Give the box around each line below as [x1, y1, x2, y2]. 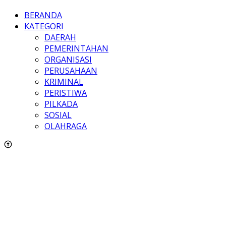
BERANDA [24, 9, 62, 21]
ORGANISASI [44, 53, 92, 65]
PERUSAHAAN [44, 65, 97, 76]
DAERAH [44, 31, 76, 43]
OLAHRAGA [44, 120, 87, 132]
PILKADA [44, 98, 78, 109]
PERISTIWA [44, 87, 87, 98]
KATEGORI [24, 20, 64, 32]
